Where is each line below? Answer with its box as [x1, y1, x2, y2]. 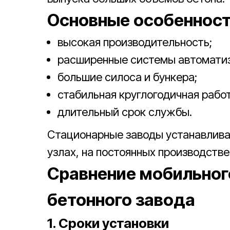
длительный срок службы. [57, 105, 192, 119]
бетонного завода [47, 189, 195, 210]
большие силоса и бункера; [57, 70, 197, 84]
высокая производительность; [57, 35, 212, 49]
